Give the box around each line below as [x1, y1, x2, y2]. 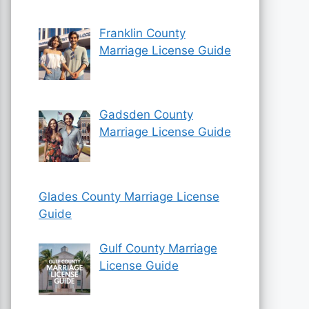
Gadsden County [99, 108, 193, 122]
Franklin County [99, 26, 186, 41]
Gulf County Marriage [99, 241, 217, 256]
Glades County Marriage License [39, 189, 219, 203]
